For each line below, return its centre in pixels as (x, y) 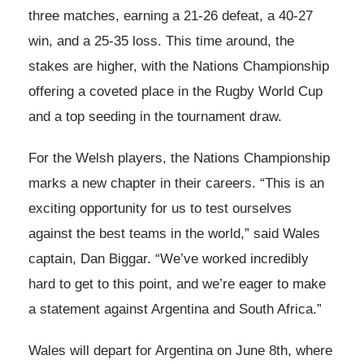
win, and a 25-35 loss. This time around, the (161, 41)
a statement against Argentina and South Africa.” (175, 310)
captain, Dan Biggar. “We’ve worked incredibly (169, 259)
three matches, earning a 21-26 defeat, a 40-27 (171, 16)
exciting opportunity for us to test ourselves (160, 209)
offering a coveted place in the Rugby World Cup (175, 92)
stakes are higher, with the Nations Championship (179, 67)
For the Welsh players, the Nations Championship (179, 158)
